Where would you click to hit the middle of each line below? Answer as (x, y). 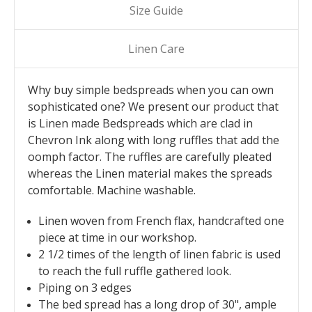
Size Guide (156, 10)
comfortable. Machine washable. (112, 190)
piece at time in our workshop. (117, 237)
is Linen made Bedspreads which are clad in (140, 124)
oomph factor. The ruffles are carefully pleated (150, 157)
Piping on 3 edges (85, 287)
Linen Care (156, 48)
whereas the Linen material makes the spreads (150, 174)
